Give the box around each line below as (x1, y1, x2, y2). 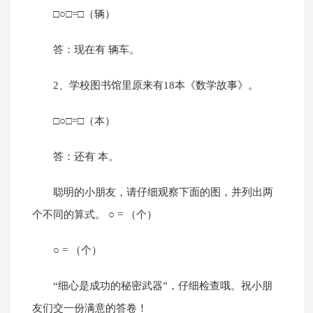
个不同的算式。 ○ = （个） (31, 209, 157, 221)
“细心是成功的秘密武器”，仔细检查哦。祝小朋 (52, 280, 272, 292)
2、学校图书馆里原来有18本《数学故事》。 (52, 80, 259, 92)
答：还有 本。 (52, 151, 119, 163)
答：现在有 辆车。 (52, 44, 140, 56)
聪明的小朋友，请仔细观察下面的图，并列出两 (52, 187, 273, 198)
